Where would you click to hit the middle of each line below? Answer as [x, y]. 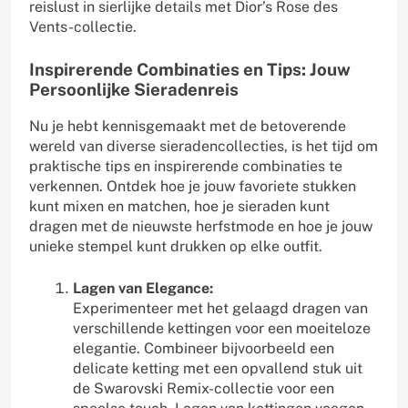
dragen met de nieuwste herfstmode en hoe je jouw [201, 226]
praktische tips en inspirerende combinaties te [186, 166]
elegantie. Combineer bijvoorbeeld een [204, 348]
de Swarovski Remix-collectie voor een [204, 388]
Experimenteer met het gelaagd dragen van [220, 308]
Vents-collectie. [83, 26]
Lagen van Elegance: [143, 288]
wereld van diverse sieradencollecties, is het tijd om [204, 146]
